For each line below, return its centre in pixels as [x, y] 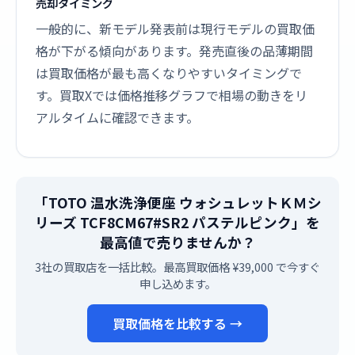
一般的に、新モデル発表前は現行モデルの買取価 [175, 29]
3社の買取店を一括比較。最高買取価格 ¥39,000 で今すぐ [177, 267]
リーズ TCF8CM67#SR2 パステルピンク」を [177, 222]
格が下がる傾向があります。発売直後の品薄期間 [174, 51]
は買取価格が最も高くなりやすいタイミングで [169, 73]
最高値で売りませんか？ [177, 242]
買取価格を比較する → [177, 323]
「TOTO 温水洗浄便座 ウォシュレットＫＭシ [177, 202]
